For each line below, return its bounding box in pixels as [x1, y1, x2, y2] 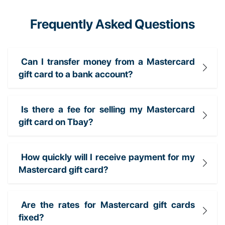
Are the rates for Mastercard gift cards [21, 199, 195, 210]
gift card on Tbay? [19, 116, 93, 127]
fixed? [19, 211, 44, 222]
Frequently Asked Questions [30, 16, 195, 32]
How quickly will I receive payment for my [21, 151, 195, 162]
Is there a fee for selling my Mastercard [21, 103, 195, 115]
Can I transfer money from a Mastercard [21, 56, 195, 67]
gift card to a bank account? [19, 68, 133, 79]
